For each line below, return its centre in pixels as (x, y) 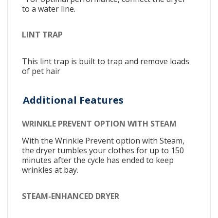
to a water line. (49, 9)
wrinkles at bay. (50, 170)
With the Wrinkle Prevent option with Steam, (103, 141)
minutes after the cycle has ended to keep (98, 160)
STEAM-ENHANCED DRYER (71, 196)
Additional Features (73, 100)
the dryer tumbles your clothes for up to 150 (103, 151)
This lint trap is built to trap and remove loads (106, 62)
